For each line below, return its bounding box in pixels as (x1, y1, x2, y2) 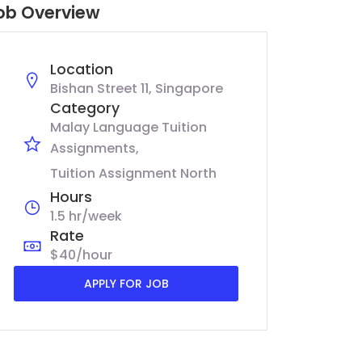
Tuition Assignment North (50, 164, 217, 183)
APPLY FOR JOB (83, 276, 169, 292)
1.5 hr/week (50, 207, 122, 225)
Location (50, 60, 113, 79)
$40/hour (50, 246, 112, 264)
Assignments (50, 139, 136, 158)
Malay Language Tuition (50, 118, 207, 137)
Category (50, 99, 120, 118)
